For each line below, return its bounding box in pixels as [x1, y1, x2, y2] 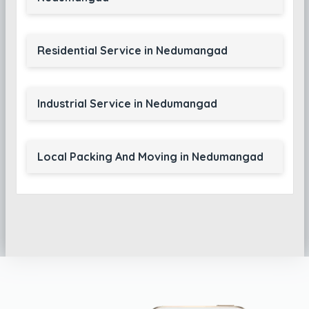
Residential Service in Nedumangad [37, 43, 228, 57]
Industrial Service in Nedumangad [37, 97, 217, 110]
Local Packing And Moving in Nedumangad [37, 150, 263, 163]
